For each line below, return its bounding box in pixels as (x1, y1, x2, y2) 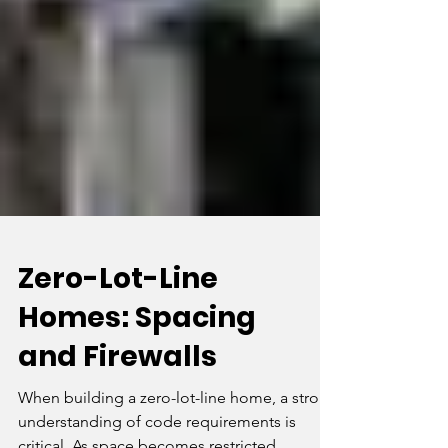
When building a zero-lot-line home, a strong (18, 424, 338, 443)
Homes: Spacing (18, 334, 256, 373)
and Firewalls (18, 373, 217, 412)
